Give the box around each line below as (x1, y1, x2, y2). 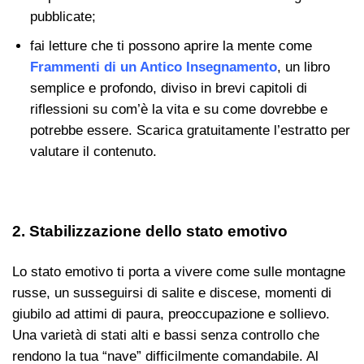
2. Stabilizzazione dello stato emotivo (12, 222, 288, 240)
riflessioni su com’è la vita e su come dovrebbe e (29, 102, 327, 118)
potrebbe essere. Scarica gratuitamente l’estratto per (29, 123, 350, 139)
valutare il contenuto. (29, 144, 157, 160)
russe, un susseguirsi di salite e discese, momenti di (12, 284, 331, 301)
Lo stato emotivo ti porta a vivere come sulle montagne (12, 263, 345, 279)
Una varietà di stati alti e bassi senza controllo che (12, 327, 319, 343)
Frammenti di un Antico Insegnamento (29, 59, 277, 76)
